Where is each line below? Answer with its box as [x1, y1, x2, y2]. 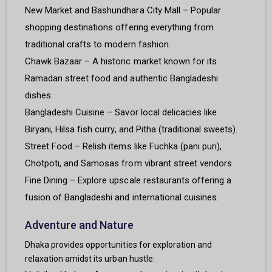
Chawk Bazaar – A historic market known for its [25, 56, 217, 67]
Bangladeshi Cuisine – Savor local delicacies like [25, 107, 217, 118]
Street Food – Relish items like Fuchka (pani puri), [25, 141, 222, 152]
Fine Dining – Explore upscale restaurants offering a [25, 175, 232, 186]
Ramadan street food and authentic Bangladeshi [25, 73, 218, 84]
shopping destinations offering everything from [25, 22, 214, 33]
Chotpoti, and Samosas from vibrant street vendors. [25, 158, 234, 169]
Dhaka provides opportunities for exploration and [25, 240, 212, 250]
